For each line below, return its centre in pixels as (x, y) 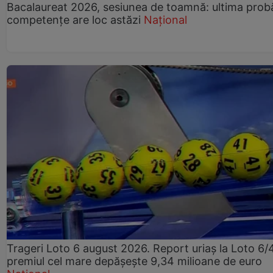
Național (165, 19)
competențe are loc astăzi (74, 19)
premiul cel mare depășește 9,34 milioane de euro (134, 261)
